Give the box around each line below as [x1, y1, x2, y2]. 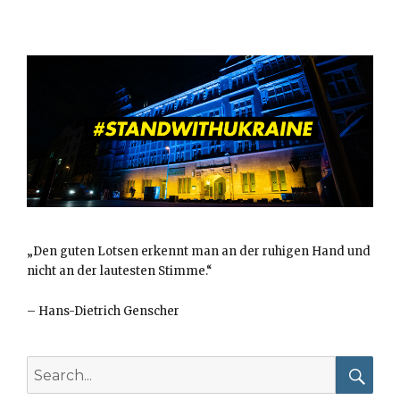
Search [26, 357, 66, 373]
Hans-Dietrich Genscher [36, 304, 179, 320]
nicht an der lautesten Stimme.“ [27, 263, 215, 279]
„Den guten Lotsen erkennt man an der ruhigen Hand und [27, 244, 371, 260]
